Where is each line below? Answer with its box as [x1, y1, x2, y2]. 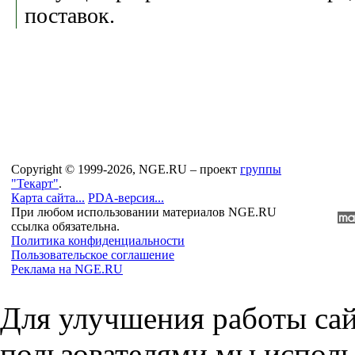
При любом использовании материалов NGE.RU [11, 205, 277, 219]
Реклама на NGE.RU [11, 262, 123, 276]
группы [240, 162, 281, 176]
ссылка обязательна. [11, 219, 120, 233]
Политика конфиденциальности [11, 234, 185, 247]
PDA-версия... [88, 191, 164, 204]
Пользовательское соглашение [11, 248, 174, 261]
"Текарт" [11, 177, 59, 190]
